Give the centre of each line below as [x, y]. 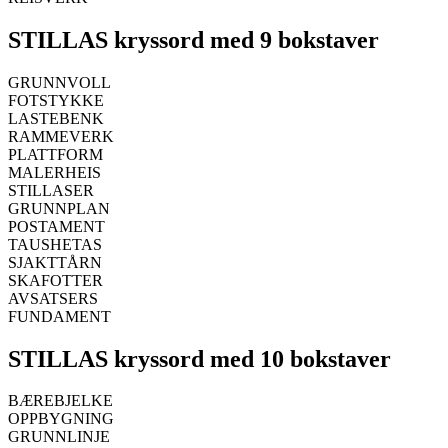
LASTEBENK [56, 118]
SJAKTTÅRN [55, 262]
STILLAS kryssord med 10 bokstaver [199, 358]
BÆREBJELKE [60, 401]
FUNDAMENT [59, 316]
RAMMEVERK [61, 136]
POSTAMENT [56, 226]
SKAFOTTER [55, 280]
